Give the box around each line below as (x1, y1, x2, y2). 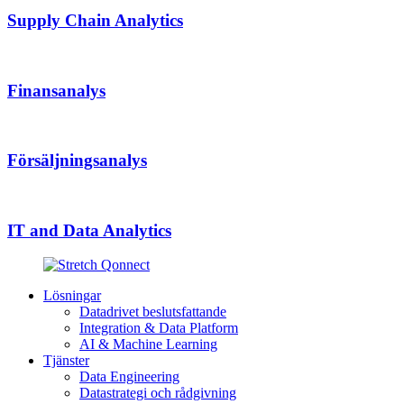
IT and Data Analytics (7, 220, 171, 240)
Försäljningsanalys (7, 151, 147, 170)
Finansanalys (7, 80, 106, 100)
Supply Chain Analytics (7, 11, 183, 31)
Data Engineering (79, 369, 179, 385)
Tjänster (43, 353, 89, 369)
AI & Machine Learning (79, 336, 217, 353)
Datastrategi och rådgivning (79, 385, 236, 401)
